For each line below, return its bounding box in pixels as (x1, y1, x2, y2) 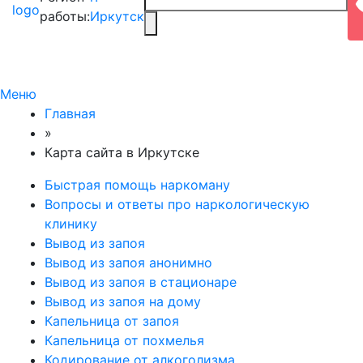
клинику (45, 216, 97, 232)
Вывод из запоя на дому (45, 293, 201, 310)
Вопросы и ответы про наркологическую (45, 196, 310, 212)
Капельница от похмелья (45, 332, 204, 348)
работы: (40, 8, 90, 24)
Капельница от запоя (45, 313, 179, 329)
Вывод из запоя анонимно (45, 254, 212, 271)
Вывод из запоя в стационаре (45, 274, 237, 290)
